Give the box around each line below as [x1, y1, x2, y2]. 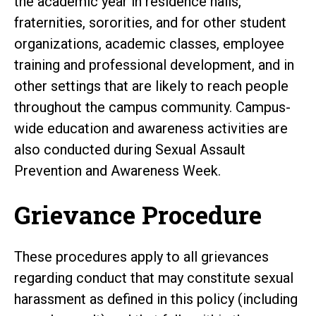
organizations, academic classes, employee [14, 35, 284, 52]
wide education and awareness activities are [14, 119, 288, 137]
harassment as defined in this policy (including [14, 290, 298, 308]
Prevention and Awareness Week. [14, 162, 221, 179]
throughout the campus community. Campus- [14, 98, 291, 116]
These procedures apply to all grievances [14, 248, 269, 265]
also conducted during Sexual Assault [14, 140, 245, 158]
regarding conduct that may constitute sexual [14, 269, 293, 286]
